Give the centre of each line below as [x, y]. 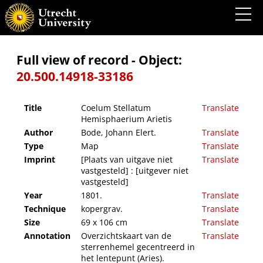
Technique [45, 209]
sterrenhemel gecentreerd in [138, 247]
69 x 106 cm [104, 222]
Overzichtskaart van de [126, 236]
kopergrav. [102, 209]
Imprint [40, 160]
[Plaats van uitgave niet [127, 160]
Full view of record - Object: [99, 60]
